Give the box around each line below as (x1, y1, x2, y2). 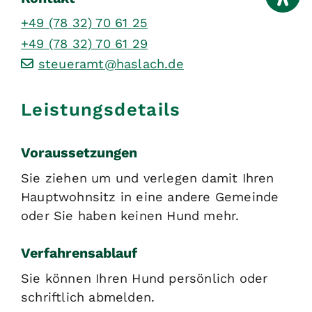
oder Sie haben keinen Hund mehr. (21, 208, 240, 224)
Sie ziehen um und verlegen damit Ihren (21, 171, 274, 186)
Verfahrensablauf (21, 245, 137, 262)
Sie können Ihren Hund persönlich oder (21, 271, 268, 286)
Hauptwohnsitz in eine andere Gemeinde (21, 189, 279, 205)
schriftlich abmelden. (21, 290, 155, 305)
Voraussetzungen (21, 145, 137, 162)
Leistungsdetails (21, 98, 181, 120)
